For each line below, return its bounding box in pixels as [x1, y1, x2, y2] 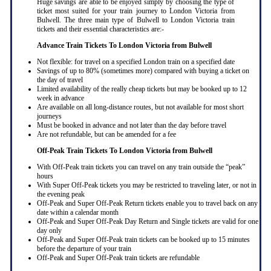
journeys [36, 111, 62, 120]
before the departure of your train [36, 244, 131, 253]
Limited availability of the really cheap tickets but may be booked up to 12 [36, 84, 247, 93]
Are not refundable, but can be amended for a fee [36, 129, 176, 139]
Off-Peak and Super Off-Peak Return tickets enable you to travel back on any [36, 198, 258, 207]
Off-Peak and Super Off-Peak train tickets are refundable [36, 253, 200, 262]
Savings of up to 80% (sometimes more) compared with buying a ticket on [36, 66, 249, 75]
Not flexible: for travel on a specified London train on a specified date [36, 57, 235, 66]
